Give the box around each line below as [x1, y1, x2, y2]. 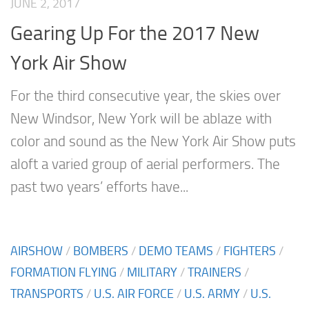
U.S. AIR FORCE [94, 286, 174, 301]
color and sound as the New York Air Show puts [10, 132, 296, 150]
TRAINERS [188, 264, 241, 280]
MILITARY [127, 264, 177, 280]
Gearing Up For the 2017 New [10, 21, 259, 45]
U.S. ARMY [184, 286, 240, 301]
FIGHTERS [223, 243, 276, 259]
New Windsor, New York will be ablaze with [10, 110, 272, 127]
